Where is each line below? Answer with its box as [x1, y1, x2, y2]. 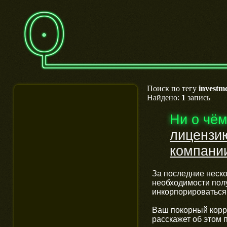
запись [185, 93, 210, 102]
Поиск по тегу [147, 84, 199, 93]
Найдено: [147, 93, 181, 102]
